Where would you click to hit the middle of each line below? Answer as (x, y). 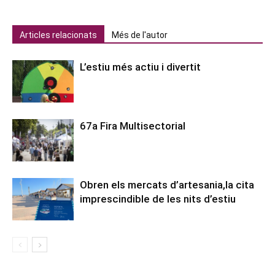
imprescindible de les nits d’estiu (158, 199)
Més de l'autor (140, 35)
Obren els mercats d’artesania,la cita (167, 184)
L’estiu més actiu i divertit (140, 67)
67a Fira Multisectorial (133, 126)
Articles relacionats (58, 35)
